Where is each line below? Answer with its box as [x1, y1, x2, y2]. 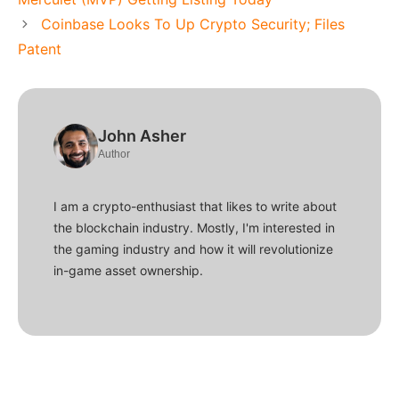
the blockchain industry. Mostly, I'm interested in [53, 219, 335, 235]
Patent [18, 39, 61, 58]
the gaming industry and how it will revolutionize [53, 240, 333, 256]
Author [98, 147, 130, 160]
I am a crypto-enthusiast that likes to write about [53, 198, 337, 214]
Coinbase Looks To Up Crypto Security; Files [40, 14, 345, 33]
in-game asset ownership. [53, 262, 203, 278]
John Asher [98, 126, 186, 145]
